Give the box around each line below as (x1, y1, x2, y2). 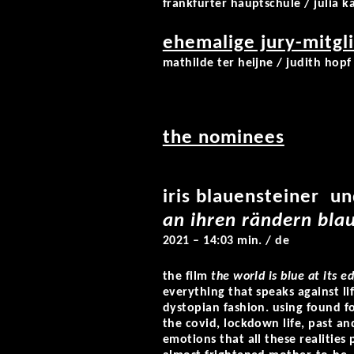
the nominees (162, 128, 284, 148)
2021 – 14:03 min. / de (162, 235, 290, 247)
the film (162, 270, 212, 283)
